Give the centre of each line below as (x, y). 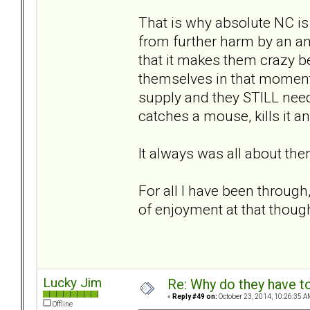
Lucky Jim (72, 283)
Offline (62, 304)
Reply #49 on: (195, 297)
